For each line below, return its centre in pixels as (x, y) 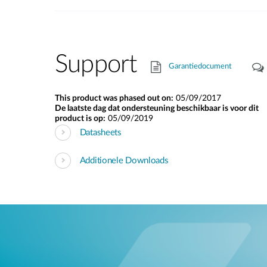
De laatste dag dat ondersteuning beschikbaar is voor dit (157, 108)
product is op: (80, 119)
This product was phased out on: (114, 98)
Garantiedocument (201, 67)
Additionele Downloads (124, 160)
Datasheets (100, 132)
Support (96, 64)
